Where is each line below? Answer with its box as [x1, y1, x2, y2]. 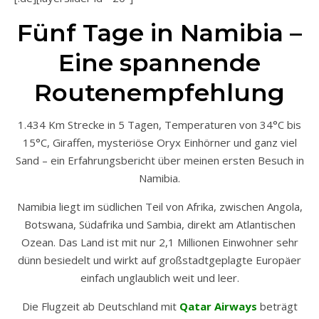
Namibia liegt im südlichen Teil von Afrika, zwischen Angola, [16, 199, 303, 214]
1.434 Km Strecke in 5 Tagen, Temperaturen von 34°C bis [18, 117, 301, 132]
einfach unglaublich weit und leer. [80, 271, 239, 286]
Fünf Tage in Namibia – [17, 18, 302, 48]
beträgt [256, 299, 298, 314]
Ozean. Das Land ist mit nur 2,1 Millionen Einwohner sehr [21, 235, 298, 250]
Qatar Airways [179, 299, 257, 314]
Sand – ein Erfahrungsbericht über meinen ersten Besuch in [15, 153, 304, 168]
